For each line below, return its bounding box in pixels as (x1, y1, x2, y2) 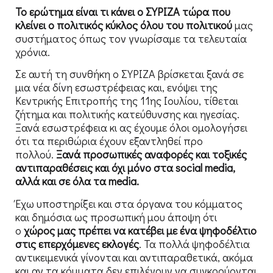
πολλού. (15, 147, 56, 162)
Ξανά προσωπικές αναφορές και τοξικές (56, 147, 247, 162)
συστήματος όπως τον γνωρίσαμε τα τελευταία (15, 31, 247, 46)
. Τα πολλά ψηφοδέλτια (139, 236, 250, 251)
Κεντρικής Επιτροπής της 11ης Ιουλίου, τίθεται (15, 93, 238, 108)
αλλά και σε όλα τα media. (15, 174, 141, 189)
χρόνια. (15, 44, 50, 60)
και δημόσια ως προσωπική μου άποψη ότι (15, 209, 217, 224)
